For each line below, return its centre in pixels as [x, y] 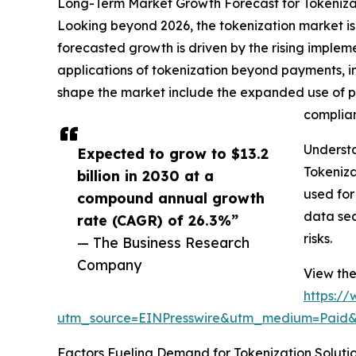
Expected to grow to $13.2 [173, 154]
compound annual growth [171, 198]
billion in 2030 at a [145, 176]
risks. [318, 239]
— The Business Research [163, 243]
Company [109, 265]
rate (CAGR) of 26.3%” [158, 221]
